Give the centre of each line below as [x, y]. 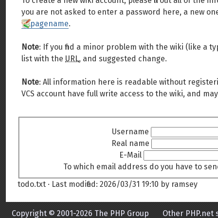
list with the [43, 59]
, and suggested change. [123, 59]
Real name [131, 143]
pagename [49, 24]
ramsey [184, 184]
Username [131, 131]
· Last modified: [73, 184]
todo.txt [32, 184]
